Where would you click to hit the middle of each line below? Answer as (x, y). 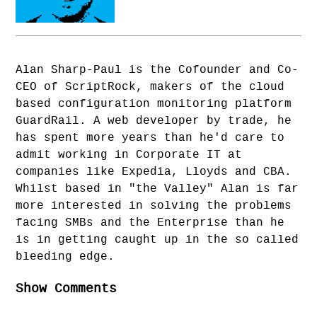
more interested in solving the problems (154, 206)
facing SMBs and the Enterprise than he (150, 223)
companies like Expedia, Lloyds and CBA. (154, 172)
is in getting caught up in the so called (157, 240)
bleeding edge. (65, 257)
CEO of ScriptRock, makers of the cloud (150, 87)
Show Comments (67, 289)
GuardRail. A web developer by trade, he (154, 121)
